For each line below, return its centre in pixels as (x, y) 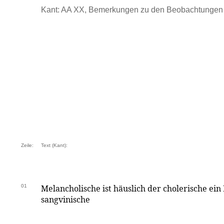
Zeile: (27, 145)
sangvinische (65, 199)
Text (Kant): (54, 145)
